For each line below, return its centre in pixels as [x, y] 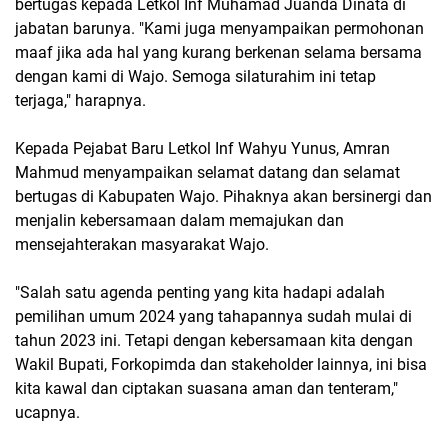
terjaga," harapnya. [80, 100]
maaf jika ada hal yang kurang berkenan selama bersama [218, 52]
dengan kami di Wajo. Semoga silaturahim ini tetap [195, 76]
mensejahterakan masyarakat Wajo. [142, 244]
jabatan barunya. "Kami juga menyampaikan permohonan [219, 28]
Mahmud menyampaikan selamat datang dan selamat [207, 172]
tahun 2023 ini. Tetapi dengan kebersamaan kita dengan [214, 340]
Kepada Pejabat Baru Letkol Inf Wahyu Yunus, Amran [202, 148]
